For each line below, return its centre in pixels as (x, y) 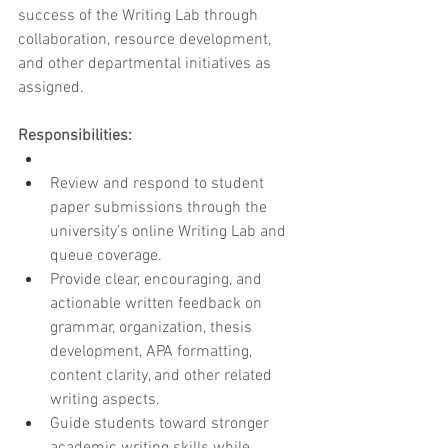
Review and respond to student (159, 184)
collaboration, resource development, (146, 40)
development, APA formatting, (153, 352)
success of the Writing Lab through (140, 16)
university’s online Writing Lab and (170, 232)
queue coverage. (106, 256)
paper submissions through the (160, 208)
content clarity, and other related (163, 376)
